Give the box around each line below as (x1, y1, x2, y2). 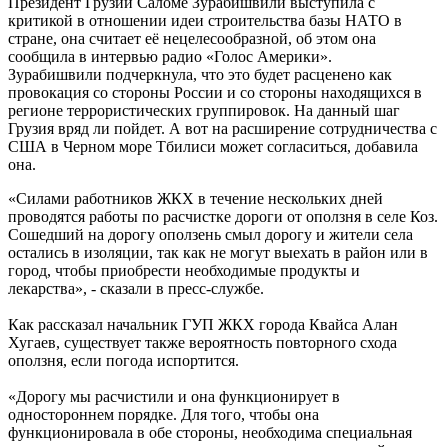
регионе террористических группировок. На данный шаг (8, 102, 400, 120)
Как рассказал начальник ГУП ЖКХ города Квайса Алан (8, 316, 398, 334)
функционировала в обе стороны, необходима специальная (8, 424, 412, 442)
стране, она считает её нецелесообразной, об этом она (8, 30, 376, 48)
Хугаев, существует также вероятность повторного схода (8, 334, 397, 352)
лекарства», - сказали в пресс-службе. (8, 280, 264, 298)
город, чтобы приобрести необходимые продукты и (8, 262, 360, 280)
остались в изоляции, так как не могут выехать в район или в (8, 244, 428, 262)
